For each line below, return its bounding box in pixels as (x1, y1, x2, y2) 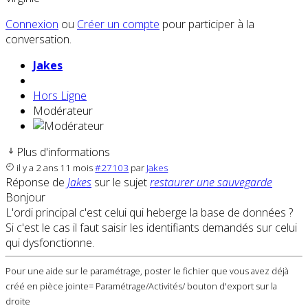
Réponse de (5, 175, 67, 190)
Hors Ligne (33, 88, 87, 104)
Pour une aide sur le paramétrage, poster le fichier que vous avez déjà (5, 265, 289, 278)
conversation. (5, 32, 71, 47)
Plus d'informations (16, 144, 110, 160)
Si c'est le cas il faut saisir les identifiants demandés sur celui (5, 220, 297, 236)
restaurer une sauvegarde (150, 175, 272, 190)
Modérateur (33, 103, 93, 119)
